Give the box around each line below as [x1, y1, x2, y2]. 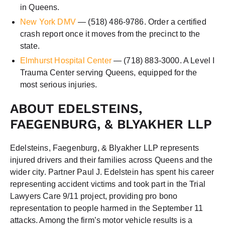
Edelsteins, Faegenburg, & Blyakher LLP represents [10, 143, 199, 152]
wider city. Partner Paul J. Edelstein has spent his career [10, 167, 214, 176]
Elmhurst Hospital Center [20, 56, 111, 65]
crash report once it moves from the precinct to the [20, 29, 200, 38]
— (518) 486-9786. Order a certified [75, 17, 206, 26]
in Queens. [20, 3, 60, 12]
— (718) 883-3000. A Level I [111, 56, 215, 65]
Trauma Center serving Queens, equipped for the [20, 68, 197, 77]
